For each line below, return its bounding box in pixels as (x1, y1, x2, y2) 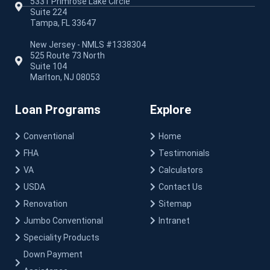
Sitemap (159, 198, 192, 209)
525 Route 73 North (30, 50, 105, 60)
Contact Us (159, 181, 202, 192)
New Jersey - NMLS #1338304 (30, 39, 146, 49)
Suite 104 (30, 61, 67, 71)
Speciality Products (24, 232, 99, 242)
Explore (150, 102, 191, 117)
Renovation (24, 198, 67, 209)
